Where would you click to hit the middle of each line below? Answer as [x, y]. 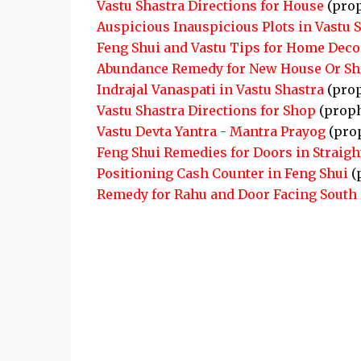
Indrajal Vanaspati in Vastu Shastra [210, 89]
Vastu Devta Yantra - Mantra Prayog [211, 131]
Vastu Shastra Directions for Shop [206, 110]
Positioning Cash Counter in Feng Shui [222, 173]
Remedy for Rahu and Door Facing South [226, 194]
